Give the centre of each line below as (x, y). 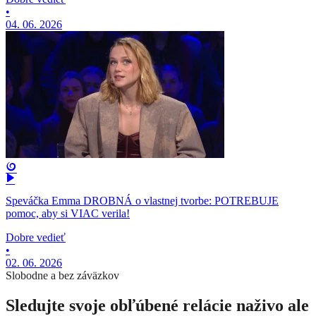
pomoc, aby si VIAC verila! (68, 214)
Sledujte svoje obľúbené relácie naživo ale (157, 305)
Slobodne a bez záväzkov (62, 276)
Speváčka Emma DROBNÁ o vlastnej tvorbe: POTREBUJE (142, 201)
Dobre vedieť (36, 238)
